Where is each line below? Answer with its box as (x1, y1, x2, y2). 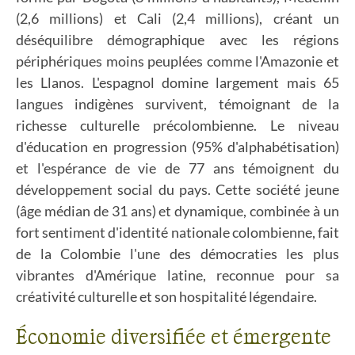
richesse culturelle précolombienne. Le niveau (16, 116, 339, 134)
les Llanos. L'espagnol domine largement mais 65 (16, 74, 339, 91)
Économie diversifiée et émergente (16, 323, 331, 348)
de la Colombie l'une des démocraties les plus (16, 245, 339, 262)
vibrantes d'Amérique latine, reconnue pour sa (16, 266, 339, 284)
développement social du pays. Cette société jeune (16, 181, 339, 198)
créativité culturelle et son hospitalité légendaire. (16, 288, 317, 305)
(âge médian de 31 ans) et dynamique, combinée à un (16, 202, 339, 219)
